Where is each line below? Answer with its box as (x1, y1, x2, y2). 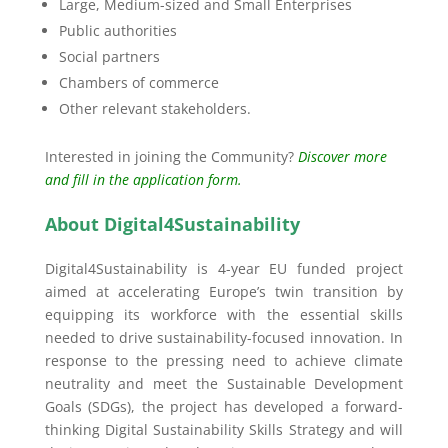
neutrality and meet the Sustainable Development (44, 374, 404, 394)
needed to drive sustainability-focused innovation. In (44, 328, 404, 348)
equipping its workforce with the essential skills (44, 305, 404, 325)
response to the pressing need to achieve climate (44, 351, 404, 371)
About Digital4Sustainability (44, 212, 300, 237)
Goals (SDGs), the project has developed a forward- (44, 397, 404, 417)
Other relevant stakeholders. (58, 99, 251, 119)
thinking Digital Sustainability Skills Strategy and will (44, 420, 404, 440)
